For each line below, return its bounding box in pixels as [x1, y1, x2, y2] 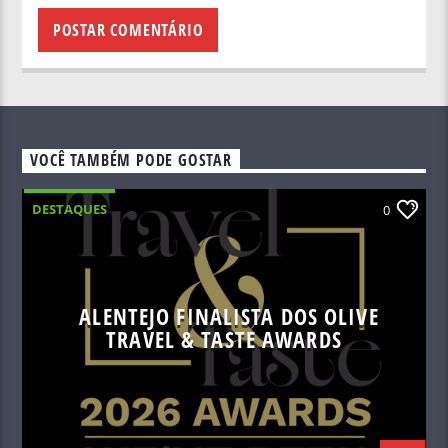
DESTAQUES [32, 200, 108, 219]
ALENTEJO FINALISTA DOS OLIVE [79, 301, 379, 333]
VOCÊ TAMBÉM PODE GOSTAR [30, 149, 232, 172]
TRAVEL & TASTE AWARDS [106, 324, 342, 356]
